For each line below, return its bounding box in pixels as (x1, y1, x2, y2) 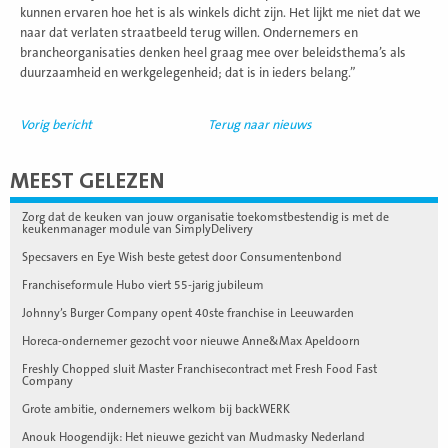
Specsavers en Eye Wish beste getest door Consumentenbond (22, 249, 342, 264)
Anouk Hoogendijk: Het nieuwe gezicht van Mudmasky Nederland (22, 429, 365, 444)
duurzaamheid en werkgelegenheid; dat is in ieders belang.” (20, 65, 356, 80)
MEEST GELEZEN (10, 168, 165, 194)
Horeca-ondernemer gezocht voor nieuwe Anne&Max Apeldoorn (22, 333, 360, 348)
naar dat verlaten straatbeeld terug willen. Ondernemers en (20, 25, 358, 40)
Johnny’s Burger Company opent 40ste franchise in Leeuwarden (22, 305, 354, 320)
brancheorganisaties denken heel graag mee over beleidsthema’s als (20, 45, 406, 60)
